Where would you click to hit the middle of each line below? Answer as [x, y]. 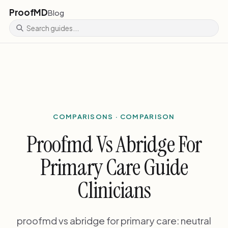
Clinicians [114, 190]
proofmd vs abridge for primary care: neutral [114, 220]
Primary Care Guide [114, 167]
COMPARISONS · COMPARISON [114, 116]
